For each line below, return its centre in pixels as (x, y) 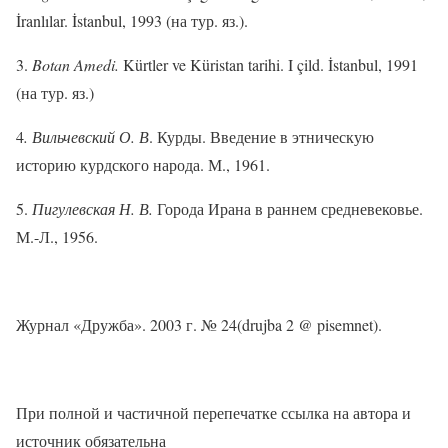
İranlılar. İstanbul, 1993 (91, 21)
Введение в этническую (292, 137)
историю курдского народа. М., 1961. (143, 165)
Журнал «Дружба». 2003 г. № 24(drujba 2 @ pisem (185, 325)
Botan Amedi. (75, 65)
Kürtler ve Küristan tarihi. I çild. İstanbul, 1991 (268, 65)
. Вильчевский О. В (86, 137)
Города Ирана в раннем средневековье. (288, 209)
